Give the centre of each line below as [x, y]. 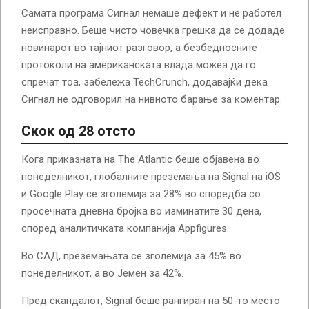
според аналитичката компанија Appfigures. [125, 229]
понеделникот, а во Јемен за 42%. [102, 273]
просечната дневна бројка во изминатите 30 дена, [141, 211]
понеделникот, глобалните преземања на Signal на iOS [151, 177]
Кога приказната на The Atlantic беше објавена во [140, 160]
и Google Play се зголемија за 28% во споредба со [141, 194]
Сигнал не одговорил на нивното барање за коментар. [152, 100]
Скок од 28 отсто [79, 131]
